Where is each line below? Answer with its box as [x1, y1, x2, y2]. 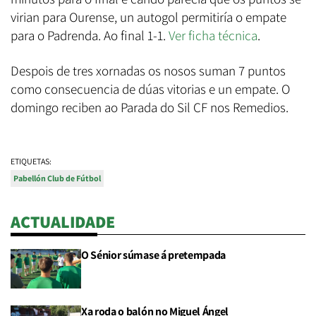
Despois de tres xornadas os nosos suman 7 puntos [11, 61, 286, 79]
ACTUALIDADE [11, 209, 115, 233]
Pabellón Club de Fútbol [13, 172, 101, 183]
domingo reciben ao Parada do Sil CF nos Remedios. [11, 98, 288, 116]
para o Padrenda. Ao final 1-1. [11, 26, 169, 44]
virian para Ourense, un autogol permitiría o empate [11, 8, 286, 25]
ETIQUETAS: [11, 155, 51, 166]
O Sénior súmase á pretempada [81, 247, 226, 262]
